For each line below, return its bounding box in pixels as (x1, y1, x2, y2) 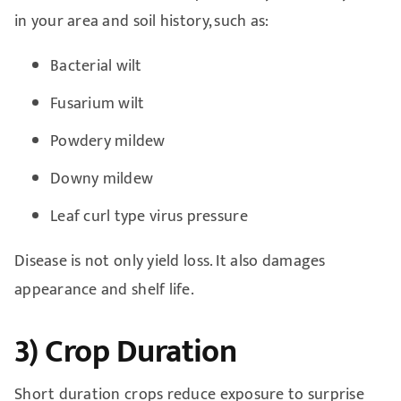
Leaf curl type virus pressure (49, 202, 248, 230)
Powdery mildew (49, 127, 166, 155)
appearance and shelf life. (13, 276, 195, 303)
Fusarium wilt (49, 90, 145, 117)
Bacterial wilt (49, 52, 142, 80)
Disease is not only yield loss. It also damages (13, 247, 326, 275)
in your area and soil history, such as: (13, 7, 269, 35)
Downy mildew (49, 165, 154, 192)
